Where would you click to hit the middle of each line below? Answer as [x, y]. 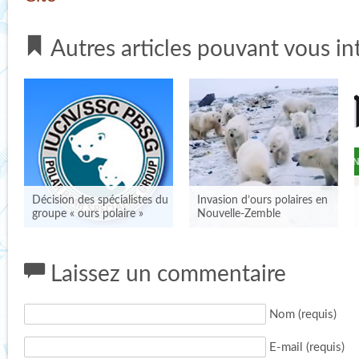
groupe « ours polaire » [88, 214]
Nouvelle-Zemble [239, 214]
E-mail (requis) [307, 347]
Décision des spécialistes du [100, 200]
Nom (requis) [303, 314]
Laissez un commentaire [165, 274]
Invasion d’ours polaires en [262, 200]
